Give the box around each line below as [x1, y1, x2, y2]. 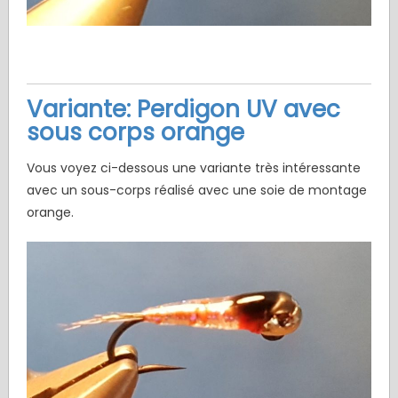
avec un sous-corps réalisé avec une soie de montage [26, 181, 367, 200]
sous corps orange [26, 116, 244, 149]
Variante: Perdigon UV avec [26, 93, 340, 126]
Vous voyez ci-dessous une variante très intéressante [26, 159, 361, 178]
